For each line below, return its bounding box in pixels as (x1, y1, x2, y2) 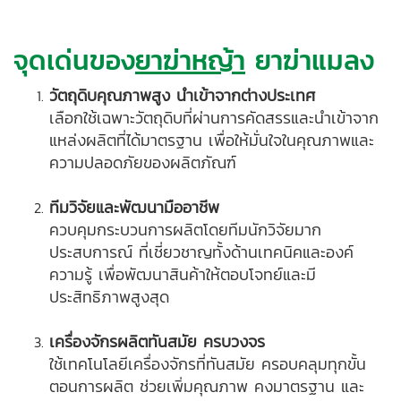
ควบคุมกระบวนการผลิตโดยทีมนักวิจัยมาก (49, 217, 321, 242)
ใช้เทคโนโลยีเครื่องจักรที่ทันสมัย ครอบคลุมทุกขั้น (49, 351, 366, 376)
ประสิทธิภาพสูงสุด (49, 284, 169, 309)
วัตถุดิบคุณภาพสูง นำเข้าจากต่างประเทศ (49, 82, 315, 107)
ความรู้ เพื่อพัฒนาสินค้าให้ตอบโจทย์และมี (49, 261, 316, 286)
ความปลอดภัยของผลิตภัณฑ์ (49, 149, 236, 175)
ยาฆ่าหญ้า (135, 39, 245, 81)
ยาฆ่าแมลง (245, 39, 374, 81)
